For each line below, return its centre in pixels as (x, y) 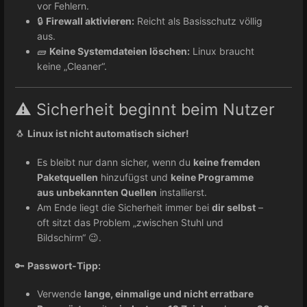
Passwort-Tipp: (64, 265)
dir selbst (234, 207)
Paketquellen (67, 177)
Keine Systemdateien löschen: (120, 51)
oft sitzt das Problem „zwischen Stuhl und (130, 222)
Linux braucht (222, 51)
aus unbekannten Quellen (97, 192)
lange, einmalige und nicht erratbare (169, 294)
